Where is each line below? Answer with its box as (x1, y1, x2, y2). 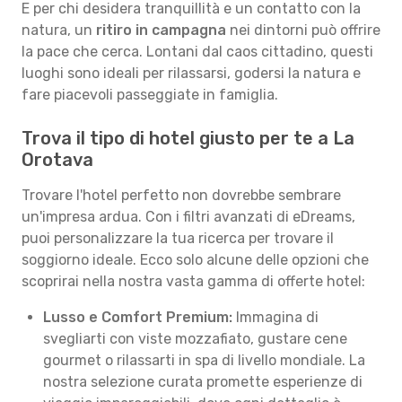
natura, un (22, 22, 96, 39)
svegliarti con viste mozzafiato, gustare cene (43, 330, 347, 347)
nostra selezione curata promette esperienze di (43, 373, 363, 390)
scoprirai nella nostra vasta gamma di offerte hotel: (22, 273, 365, 290)
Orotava (22, 149, 93, 170)
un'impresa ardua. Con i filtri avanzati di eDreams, (22, 208, 355, 225)
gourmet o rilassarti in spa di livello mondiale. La (43, 352, 365, 369)
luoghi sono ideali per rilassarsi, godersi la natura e (22, 65, 361, 82)
